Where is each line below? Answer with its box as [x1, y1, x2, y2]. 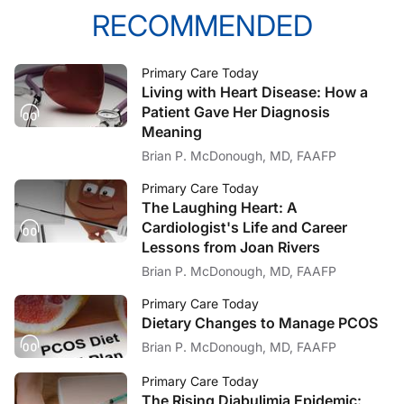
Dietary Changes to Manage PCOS [142, 313, 378, 332]
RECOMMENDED [91, 7, 313, 43]
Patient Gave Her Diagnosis [142, 102, 330, 121]
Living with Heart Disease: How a [142, 82, 368, 101]
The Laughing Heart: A [142, 197, 298, 216]
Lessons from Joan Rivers [142, 237, 320, 256]
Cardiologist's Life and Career [142, 217, 347, 236]
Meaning [142, 122, 202, 141]
